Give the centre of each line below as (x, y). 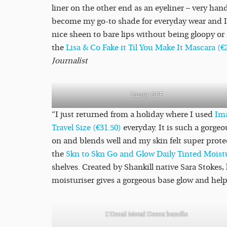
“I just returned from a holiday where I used (133, 115)
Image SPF (147, 95)
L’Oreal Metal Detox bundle (147, 215)
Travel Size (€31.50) (87, 128)
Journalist (70, 61)
